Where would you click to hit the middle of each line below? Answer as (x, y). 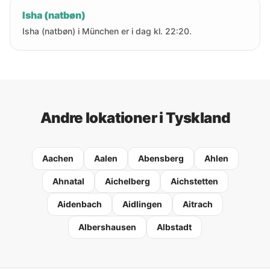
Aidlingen (142, 204)
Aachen (58, 158)
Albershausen (107, 227)
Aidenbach (80, 204)
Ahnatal (68, 181)
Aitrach (198, 204)
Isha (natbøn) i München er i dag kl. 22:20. (107, 31)
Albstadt (174, 227)
